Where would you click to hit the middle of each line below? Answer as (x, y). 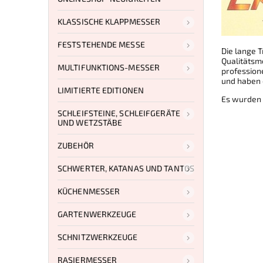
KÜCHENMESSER (89, 191)
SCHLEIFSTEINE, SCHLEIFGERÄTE (119, 113)
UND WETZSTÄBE (90, 122)
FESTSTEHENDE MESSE (101, 44)
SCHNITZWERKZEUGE (98, 237)
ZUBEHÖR (76, 145)
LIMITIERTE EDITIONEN (101, 90)
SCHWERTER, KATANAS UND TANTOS (126, 168)
